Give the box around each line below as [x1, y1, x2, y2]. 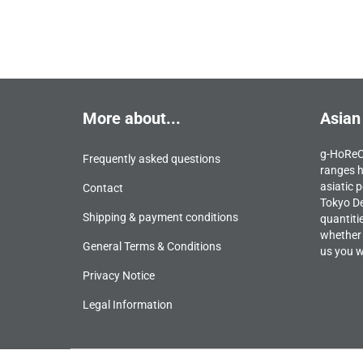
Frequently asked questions [83, 152, 220, 165]
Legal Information [83, 297, 173, 311]
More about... [83, 108, 181, 128]
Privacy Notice [83, 268, 155, 282]
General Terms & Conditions [83, 239, 221, 253]
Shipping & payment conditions [83, 210, 238, 224]
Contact [83, 181, 123, 194]
